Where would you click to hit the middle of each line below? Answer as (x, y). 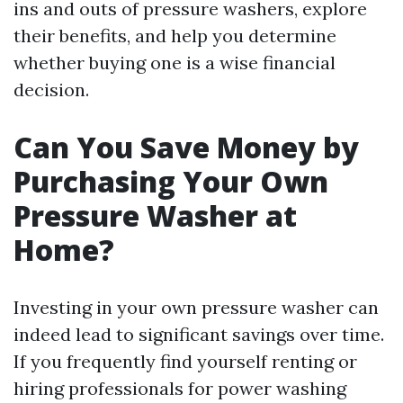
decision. (51, 90)
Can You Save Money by (186, 147)
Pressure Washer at (155, 215)
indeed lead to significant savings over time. (199, 334)
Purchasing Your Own (171, 181)
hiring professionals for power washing (180, 388)
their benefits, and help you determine (175, 36)
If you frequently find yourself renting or (185, 361)
